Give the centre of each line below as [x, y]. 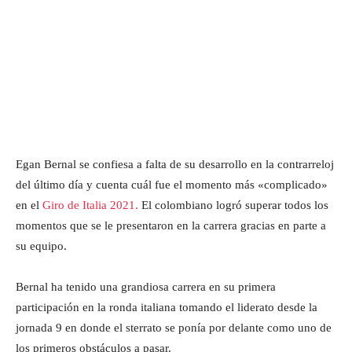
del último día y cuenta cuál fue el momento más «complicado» [172, 184]
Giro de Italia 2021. [90, 205]
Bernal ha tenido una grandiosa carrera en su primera [146, 286]
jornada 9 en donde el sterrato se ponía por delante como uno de [174, 327]
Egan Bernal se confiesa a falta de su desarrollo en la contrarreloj [175, 164]
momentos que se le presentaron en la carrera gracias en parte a [171, 225]
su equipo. [41, 246]
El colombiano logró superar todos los [233, 205]
